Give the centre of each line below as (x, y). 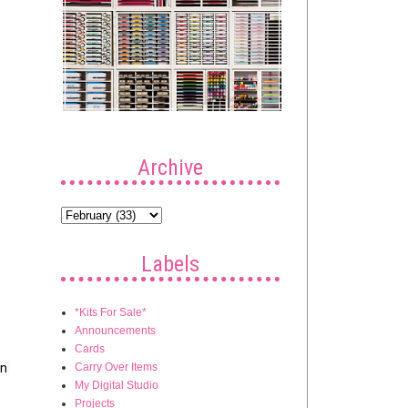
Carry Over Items (116, 367)
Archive (170, 167)
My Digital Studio (117, 385)
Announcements (115, 330)
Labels (170, 264)
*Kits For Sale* (111, 312)
